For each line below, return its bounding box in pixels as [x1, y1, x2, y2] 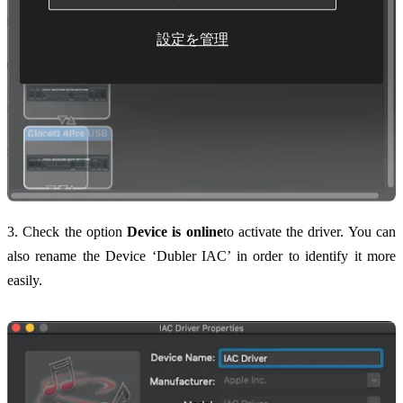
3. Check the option [7, 224, 128, 240]
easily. [7, 273, 42, 289]
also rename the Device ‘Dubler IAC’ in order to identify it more [7, 248, 396, 264]
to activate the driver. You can [222, 224, 397, 240]
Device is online [127, 224, 223, 240]
